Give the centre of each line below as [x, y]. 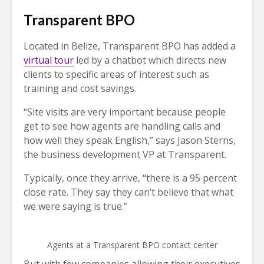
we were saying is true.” [75, 207]
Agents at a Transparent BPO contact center [132, 245]
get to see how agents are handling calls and [122, 126]
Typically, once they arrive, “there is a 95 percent [130, 178]
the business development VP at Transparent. [125, 155]
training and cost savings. [80, 89]
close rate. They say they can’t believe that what [128, 192]
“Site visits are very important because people [125, 112]
